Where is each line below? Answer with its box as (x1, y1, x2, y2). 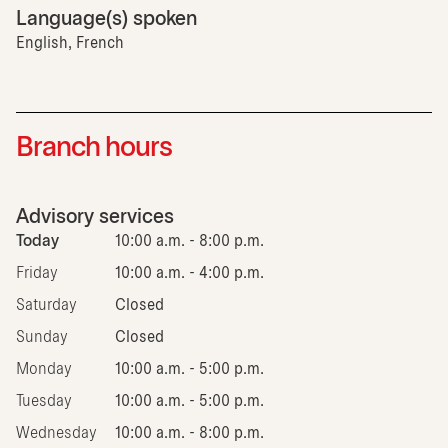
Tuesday (16, 393, 72, 409)
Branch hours (16, 135, 172, 162)
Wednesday (16, 425, 97, 441)
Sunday (16, 329, 68, 345)
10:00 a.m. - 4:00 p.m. (115, 265, 264, 281)
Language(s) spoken (16, 9, 197, 29)
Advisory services (16, 207, 174, 227)
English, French (16, 35, 124, 51)
